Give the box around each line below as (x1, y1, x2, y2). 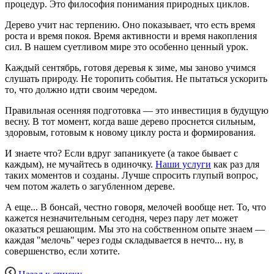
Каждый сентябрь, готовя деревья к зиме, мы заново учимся (5, 62, 256, 73)
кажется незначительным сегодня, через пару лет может (5, 213, 238, 224)
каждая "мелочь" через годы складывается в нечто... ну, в (5, 235, 243, 246)
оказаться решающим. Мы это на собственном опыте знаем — (5, 224, 265, 235)
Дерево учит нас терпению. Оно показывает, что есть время (5, 20, 255, 31)
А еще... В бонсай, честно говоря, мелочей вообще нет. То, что (5, 202, 266, 213)
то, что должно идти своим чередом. (5, 84, 157, 95)
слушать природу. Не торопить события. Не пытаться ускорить (5, 73, 267, 84)
